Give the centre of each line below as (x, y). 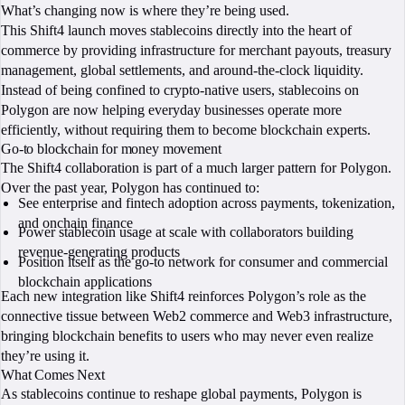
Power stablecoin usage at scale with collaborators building (186, 232)
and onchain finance (76, 222)
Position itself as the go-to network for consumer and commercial (203, 261)
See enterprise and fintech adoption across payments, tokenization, (207, 202)
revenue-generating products (99, 252)
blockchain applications (85, 281)
